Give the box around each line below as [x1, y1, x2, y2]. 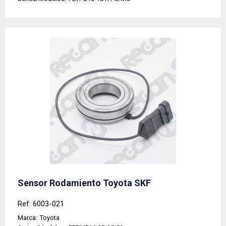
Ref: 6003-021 [18, 199, 64, 209]
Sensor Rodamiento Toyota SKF [18, 178, 151, 189]
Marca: [18, 214, 37, 222]
